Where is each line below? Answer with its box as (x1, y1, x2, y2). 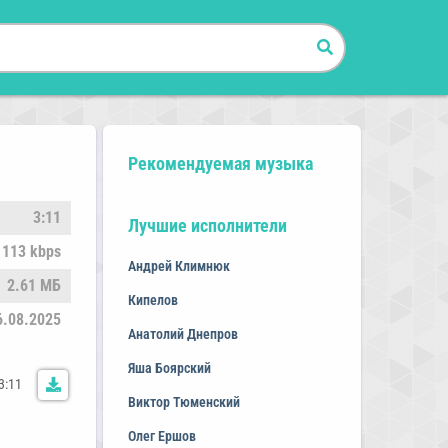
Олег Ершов (127, 428, 196, 444)
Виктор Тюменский (127, 394, 240, 410)
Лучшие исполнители (127, 215, 287, 236)
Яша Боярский (127, 360, 211, 376)
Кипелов (127, 292, 178, 308)
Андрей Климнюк (127, 258, 230, 274)
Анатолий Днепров (127, 326, 238, 342)
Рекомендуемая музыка (127, 153, 313, 174)
